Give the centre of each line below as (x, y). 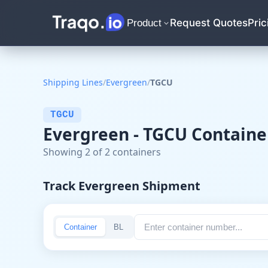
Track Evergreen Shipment (122, 186)
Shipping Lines (73, 82)
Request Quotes (209, 23)
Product (144, 23)
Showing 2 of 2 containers (102, 152)
